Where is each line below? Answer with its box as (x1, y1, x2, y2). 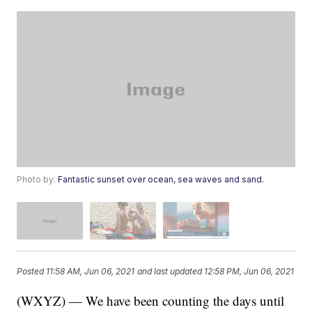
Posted (17, 266, 47, 277)
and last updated (137, 266, 203, 277)
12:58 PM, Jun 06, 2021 (204, 266, 295, 277)
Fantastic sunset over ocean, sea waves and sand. (58, 174, 265, 185)
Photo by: (17, 174, 58, 185)
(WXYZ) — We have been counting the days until (17, 291, 285, 309)
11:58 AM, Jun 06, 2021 (46, 266, 135, 277)
